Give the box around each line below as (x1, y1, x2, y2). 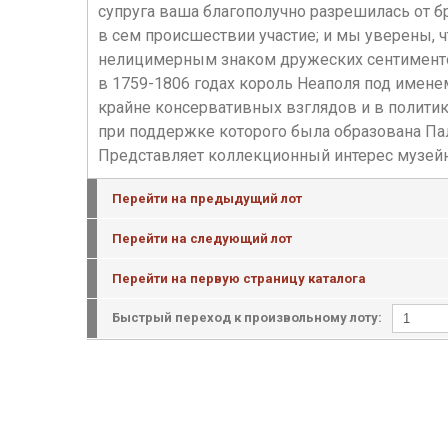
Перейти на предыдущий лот (112, 191, 302, 206)
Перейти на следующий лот (112, 231, 292, 246)
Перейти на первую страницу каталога (112, 271, 366, 286)
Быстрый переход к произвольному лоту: (112, 309, 382, 325)
